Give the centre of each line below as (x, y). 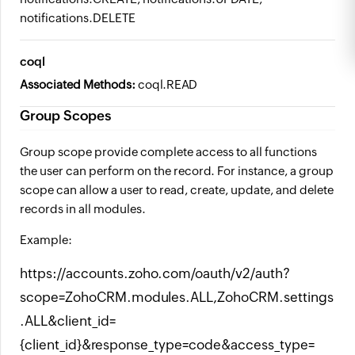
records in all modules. (83, 209)
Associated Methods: (79, 84)
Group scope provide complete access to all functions (168, 152)
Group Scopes (65, 116)
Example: (46, 240)
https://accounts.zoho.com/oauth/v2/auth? (155, 273)
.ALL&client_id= (68, 321)
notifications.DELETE (78, 18)
